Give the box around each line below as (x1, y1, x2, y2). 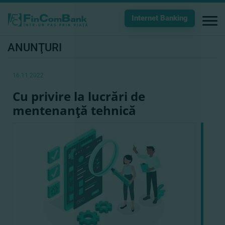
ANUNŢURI (8, 41, 62, 54)
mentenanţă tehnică (13, 102, 136, 119)
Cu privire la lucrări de (13, 88, 145, 104)
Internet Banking (132, 14, 188, 23)
